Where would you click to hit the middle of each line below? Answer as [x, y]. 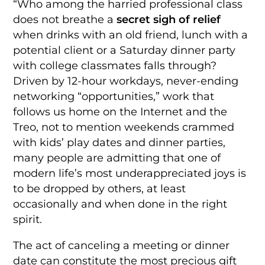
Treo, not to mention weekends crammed [124, 127]
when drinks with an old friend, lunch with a [131, 35]
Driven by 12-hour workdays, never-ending [126, 81]
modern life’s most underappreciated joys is [130, 173]
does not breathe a [65, 20]
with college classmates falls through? [115, 66]
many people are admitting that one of [117, 158]
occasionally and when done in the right [120, 204]
